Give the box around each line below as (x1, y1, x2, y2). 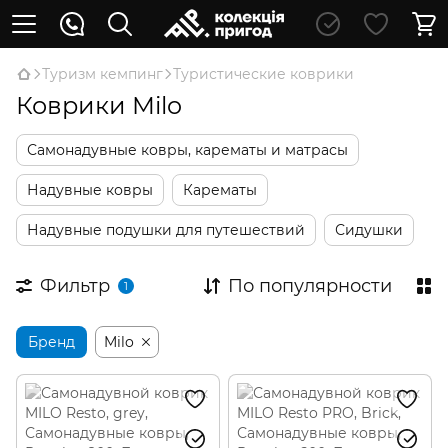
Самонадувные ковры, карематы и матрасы (27, 141, 348, 159)
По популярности (228, 275, 392, 297)
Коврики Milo (16, 91, 182, 120)
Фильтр (40, 275, 110, 297)
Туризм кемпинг (42, 65, 163, 83)
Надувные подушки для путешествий (27, 221, 305, 239)
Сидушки (335, 221, 403, 239)
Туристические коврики (173, 65, 354, 83)
